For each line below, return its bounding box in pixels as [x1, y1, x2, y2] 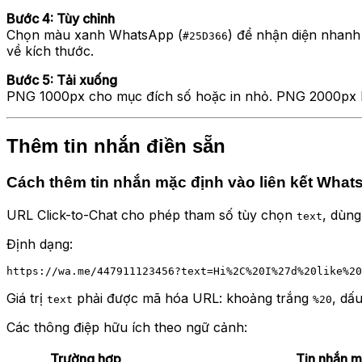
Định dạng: [6, 235, 73, 252]
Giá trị [6, 289, 47, 306]
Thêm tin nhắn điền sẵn [6, 135, 225, 158]
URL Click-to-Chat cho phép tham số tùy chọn [6, 206, 297, 223]
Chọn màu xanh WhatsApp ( [6, 27, 183, 44]
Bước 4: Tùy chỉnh [6, 11, 115, 27]
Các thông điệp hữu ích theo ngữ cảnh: [6, 318, 247, 335]
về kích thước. [6, 43, 94, 60]
